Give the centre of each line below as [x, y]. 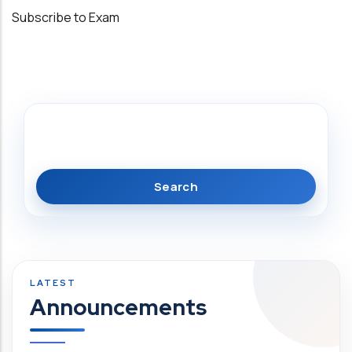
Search [57, 126]
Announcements [118, 307]
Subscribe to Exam [66, 17]
